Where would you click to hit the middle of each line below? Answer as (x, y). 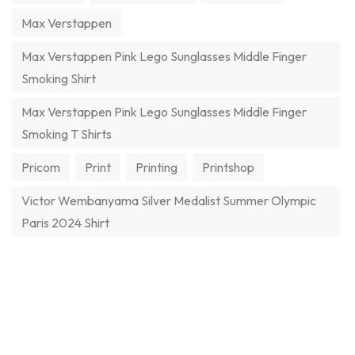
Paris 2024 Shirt (65, 222)
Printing (157, 167)
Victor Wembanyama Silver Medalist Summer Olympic (169, 200)
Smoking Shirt (59, 78)
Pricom (41, 167)
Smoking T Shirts (67, 134)
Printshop (228, 167)
